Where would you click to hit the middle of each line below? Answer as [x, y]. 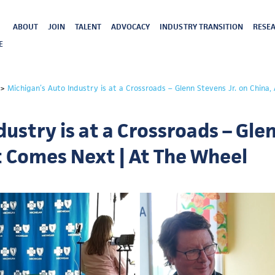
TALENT [88, 27]
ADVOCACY [131, 27]
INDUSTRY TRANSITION [201, 27]
